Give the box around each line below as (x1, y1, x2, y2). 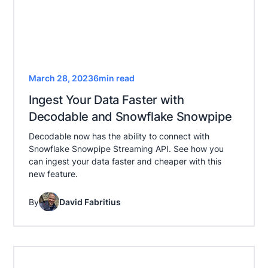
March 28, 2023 (28, 73, 93, 84)
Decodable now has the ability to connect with (28, 131, 209, 142)
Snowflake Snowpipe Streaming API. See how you (28, 144, 224, 154)
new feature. (28, 169, 78, 179)
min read (98, 73, 135, 84)
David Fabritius (59, 196, 121, 207)
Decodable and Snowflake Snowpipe (28, 109, 232, 124)
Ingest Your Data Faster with (28, 93, 184, 108)
